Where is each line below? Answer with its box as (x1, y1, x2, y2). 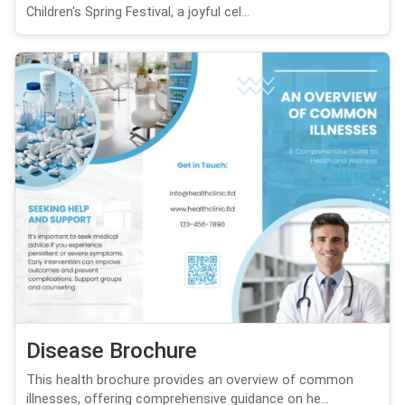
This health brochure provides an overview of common (26, 372, 353, 389)
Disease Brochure (26, 338, 197, 364)
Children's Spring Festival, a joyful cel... (26, 4, 250, 20)
